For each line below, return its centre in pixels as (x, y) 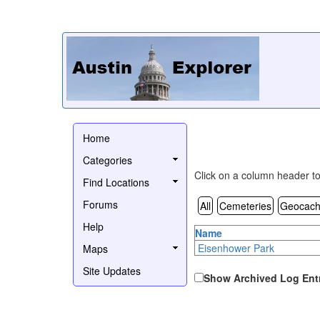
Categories (107, 160)
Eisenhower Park (236, 247)
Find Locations (116, 182)
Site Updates (112, 270)
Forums (100, 204)
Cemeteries (245, 205)
